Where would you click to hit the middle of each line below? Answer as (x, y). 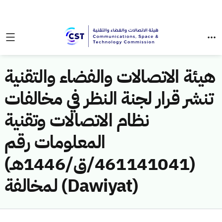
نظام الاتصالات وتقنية (77, 120)
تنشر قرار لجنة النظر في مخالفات (109, 99)
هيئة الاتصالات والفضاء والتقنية (110, 77)
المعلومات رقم (55, 142)
